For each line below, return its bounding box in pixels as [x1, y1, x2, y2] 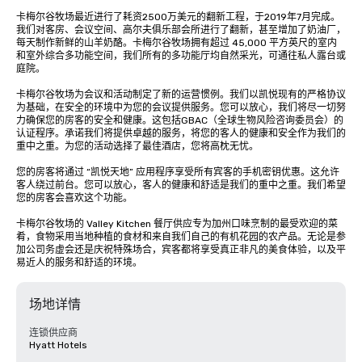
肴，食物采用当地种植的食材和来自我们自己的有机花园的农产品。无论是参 [16, 231, 346, 242]
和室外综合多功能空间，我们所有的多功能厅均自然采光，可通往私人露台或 [16, 50, 346, 61]
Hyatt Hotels [29, 339, 87, 351]
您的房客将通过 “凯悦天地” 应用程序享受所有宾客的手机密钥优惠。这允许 [16, 166, 339, 178]
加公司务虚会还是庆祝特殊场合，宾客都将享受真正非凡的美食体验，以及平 [16, 244, 346, 255]
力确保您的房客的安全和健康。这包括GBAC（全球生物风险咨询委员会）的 [16, 115, 343, 126]
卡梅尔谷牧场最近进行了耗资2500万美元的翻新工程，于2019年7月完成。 [16, 11, 340, 23]
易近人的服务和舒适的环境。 [16, 257, 142, 268]
